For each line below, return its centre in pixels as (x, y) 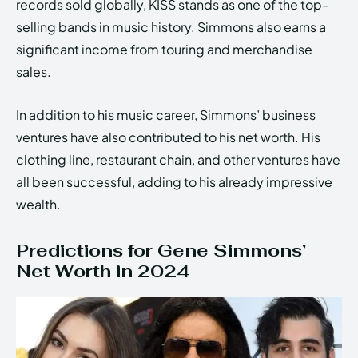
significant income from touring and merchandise (164, 50)
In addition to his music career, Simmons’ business (166, 115)
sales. (34, 72)
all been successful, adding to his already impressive (174, 182)
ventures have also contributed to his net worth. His (168, 137)
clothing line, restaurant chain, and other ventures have (178, 160)
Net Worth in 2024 (103, 271)
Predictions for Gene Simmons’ (161, 251)
